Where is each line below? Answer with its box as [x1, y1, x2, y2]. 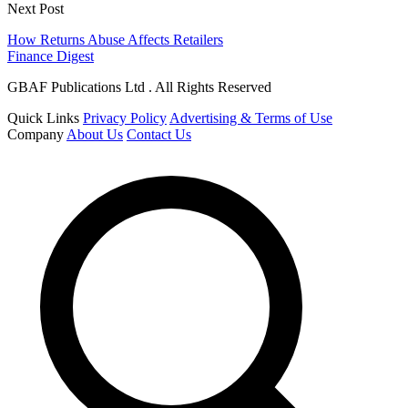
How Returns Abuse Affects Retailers [7, 32, 223, 48]
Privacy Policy [83, 110, 167, 127]
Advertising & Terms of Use [169, 110, 332, 127]
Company [7, 127, 64, 143]
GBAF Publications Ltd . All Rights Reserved [7, 79, 271, 96]
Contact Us [127, 127, 191, 143]
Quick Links [7, 110, 79, 127]
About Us [66, 127, 123, 143]
